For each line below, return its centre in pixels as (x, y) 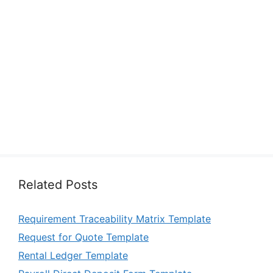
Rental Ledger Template (73, 256)
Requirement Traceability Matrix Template (115, 219)
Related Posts (58, 185)
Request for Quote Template (83, 237)
